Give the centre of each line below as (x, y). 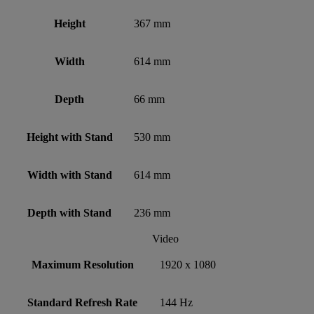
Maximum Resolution (82, 264)
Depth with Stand (69, 212)
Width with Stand (69, 175)
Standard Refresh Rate (82, 302)
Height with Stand (69, 137)
